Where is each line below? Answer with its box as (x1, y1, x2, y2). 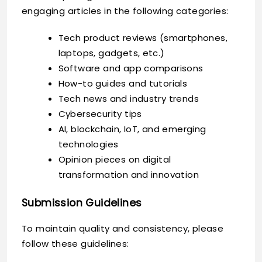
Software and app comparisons (58, 61, 204, 74)
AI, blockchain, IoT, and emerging (58, 122, 206, 135)
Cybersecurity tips (58, 107, 142, 120)
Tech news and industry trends (58, 92, 199, 105)
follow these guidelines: (22, 237, 129, 250)
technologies (58, 137, 119, 150)
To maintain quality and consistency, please (22, 222, 224, 235)
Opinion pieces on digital (58, 153, 171, 166)
